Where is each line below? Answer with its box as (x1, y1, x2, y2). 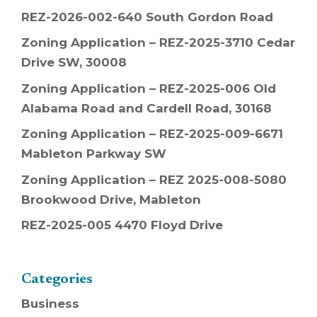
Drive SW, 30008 (21, 55, 127, 70)
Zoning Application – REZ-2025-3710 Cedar (21, 35, 295, 50)
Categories (21, 272, 93, 287)
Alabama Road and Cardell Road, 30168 (21, 100, 272, 115)
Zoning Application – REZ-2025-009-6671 (21, 127, 283, 142)
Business (21, 296, 79, 311)
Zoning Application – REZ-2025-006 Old (21, 81, 276, 96)
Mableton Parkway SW (21, 146, 166, 161)
